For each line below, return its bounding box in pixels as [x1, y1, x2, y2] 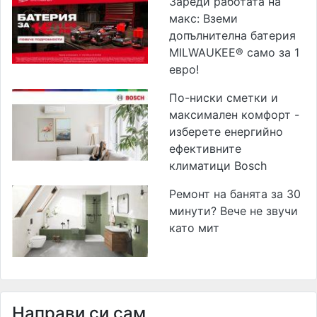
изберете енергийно [169, 125, 283, 139]
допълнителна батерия [169, 28, 296, 43]
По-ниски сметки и [169, 91, 278, 105]
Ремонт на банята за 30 [169, 187, 301, 202]
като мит [169, 221, 219, 236]
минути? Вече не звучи [169, 204, 298, 219]
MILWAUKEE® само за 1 [169, 45, 299, 60]
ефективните [169, 142, 241, 156]
